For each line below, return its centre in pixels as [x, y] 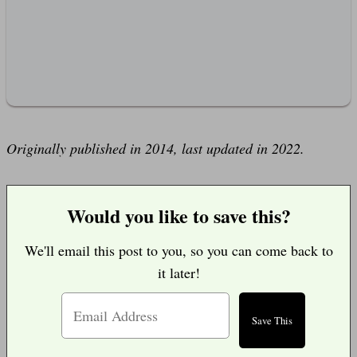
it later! [178, 272]
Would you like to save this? [178, 215]
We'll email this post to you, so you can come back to [178, 250]
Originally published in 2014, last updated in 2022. [155, 148]
